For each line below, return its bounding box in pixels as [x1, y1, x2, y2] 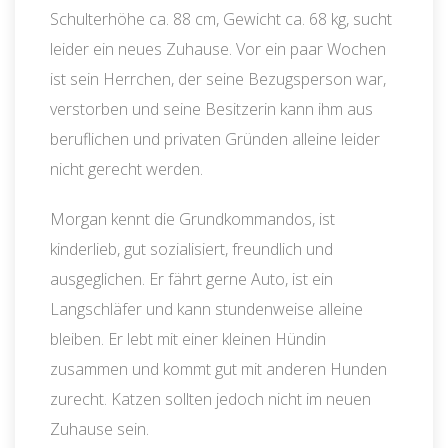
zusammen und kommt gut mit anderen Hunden [50, 358, 387, 381]
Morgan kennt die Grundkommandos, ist [50, 208, 335, 231]
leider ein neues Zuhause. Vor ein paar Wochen [50, 38, 386, 61]
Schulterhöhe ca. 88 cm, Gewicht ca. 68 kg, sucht [50, 8, 392, 31]
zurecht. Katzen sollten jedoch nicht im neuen [50, 388, 371, 411]
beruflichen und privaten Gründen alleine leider [50, 128, 380, 151]
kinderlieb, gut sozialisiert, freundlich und [50, 238, 333, 261]
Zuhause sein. [50, 418, 149, 441]
